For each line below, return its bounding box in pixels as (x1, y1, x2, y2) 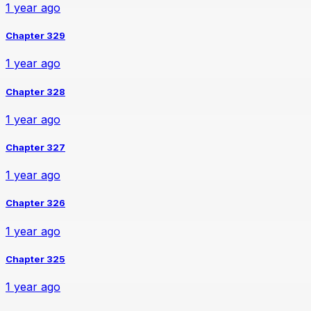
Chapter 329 (6, 30, 65, 42)
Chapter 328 (6, 85, 65, 97)
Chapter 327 (6, 141, 65, 153)
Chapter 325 (6, 253, 65, 264)
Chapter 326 (6, 197, 65, 209)
